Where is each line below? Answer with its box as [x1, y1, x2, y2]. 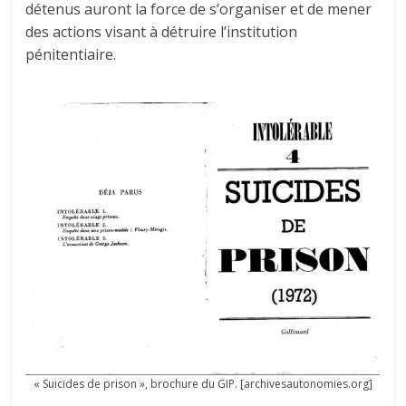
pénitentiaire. [25, 43, 117, 64]
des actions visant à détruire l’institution [25, 21, 298, 42]
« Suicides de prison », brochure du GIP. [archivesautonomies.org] [33, 375, 372, 391]
